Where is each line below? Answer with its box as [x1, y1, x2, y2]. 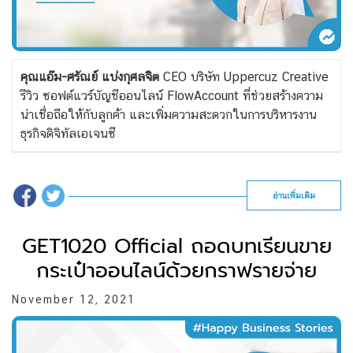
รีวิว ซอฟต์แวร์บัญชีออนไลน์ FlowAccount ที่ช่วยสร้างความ [20, 88, 323, 104]
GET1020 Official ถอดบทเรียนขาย [21, 231, 332, 262]
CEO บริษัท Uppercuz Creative [159, 69, 329, 85]
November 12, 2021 [12, 293, 136, 307]
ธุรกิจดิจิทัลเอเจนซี [20, 126, 120, 142]
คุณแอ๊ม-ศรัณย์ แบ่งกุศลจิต [20, 69, 159, 85]
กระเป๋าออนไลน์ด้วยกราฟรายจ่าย [36, 255, 317, 287]
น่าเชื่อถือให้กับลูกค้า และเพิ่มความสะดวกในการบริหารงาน [20, 107, 317, 123]
